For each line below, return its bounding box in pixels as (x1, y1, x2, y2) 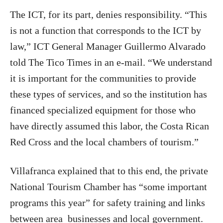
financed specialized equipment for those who (10, 105, 196, 115)
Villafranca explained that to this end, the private (10, 165, 208, 176)
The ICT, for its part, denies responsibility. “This (10, 9, 207, 20)
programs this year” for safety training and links (10, 197, 205, 208)
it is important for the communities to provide (10, 73, 196, 84)
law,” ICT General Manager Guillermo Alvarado (10, 41, 206, 52)
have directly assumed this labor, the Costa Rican (10, 120, 209, 131)
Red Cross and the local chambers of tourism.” (10, 136, 199, 147)
